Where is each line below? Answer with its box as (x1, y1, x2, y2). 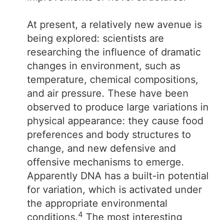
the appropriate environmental (27, 197, 167, 209)
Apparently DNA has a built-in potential (27, 170, 209, 182)
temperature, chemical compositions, (27, 74, 198, 85)
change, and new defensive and (27, 142, 176, 154)
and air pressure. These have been (27, 87, 189, 99)
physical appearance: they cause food (27, 115, 203, 127)
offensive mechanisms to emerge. (27, 156, 184, 168)
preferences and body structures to (27, 129, 191, 140)
